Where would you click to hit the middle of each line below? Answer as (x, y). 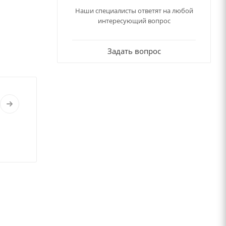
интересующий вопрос (134, 21)
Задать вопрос (134, 51)
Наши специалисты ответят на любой (134, 11)
